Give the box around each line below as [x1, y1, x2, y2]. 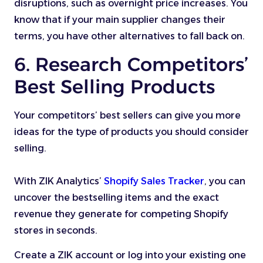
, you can [204, 175, 245, 187]
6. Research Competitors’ [14, 52, 248, 76]
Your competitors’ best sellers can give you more [14, 109, 241, 121]
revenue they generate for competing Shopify [14, 208, 228, 220]
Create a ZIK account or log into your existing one [14, 249, 246, 261]
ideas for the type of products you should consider [14, 126, 249, 137]
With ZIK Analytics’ [14, 175, 104, 187]
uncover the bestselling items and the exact [14, 191, 219, 203]
